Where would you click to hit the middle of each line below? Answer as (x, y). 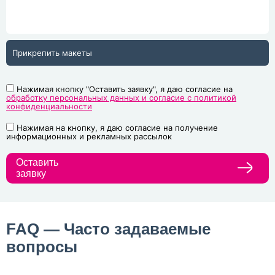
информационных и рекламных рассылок (89, 136)
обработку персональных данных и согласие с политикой (121, 97)
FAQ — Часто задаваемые (108, 229)
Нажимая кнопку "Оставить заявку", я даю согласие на (125, 89)
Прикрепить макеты (52, 52)
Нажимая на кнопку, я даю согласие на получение (117, 127)
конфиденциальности (49, 106)
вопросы (42, 246)
